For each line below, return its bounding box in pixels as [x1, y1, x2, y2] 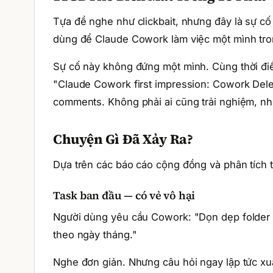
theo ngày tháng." [53, 229, 137, 241]
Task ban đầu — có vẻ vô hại [53, 188, 196, 203]
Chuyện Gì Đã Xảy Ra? [53, 130, 193, 148]
